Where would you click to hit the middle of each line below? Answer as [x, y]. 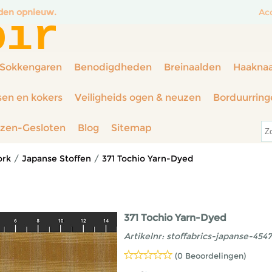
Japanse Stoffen [56, 158]
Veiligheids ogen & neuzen [138, 97]
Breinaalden [192, 67]
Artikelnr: [144, 236]
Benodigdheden [113, 67]
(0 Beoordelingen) [210, 256]
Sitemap [131, 128]
